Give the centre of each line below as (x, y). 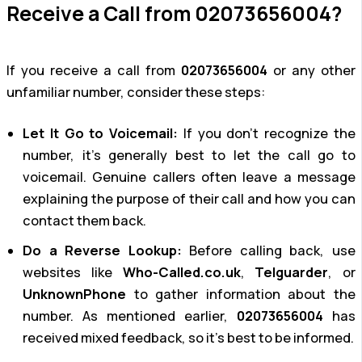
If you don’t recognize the (267, 134)
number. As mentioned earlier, (130, 316)
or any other (311, 70)
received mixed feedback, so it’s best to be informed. (188, 338)
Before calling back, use (269, 251)
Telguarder (292, 273)
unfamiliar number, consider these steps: (136, 92)
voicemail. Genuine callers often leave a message (189, 177)
